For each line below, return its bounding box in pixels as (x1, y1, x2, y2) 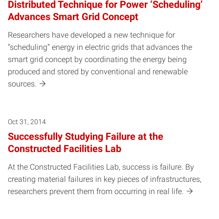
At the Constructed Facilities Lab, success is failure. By (8, 162, 194, 172)
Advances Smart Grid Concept (8, 11, 138, 23)
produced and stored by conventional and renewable (8, 67, 188, 77)
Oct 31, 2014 (8, 118, 46, 126)
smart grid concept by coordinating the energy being (8, 55, 187, 65)
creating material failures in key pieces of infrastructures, (8, 175, 201, 184)
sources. (8, 79, 37, 89)
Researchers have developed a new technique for (8, 30, 175, 40)
